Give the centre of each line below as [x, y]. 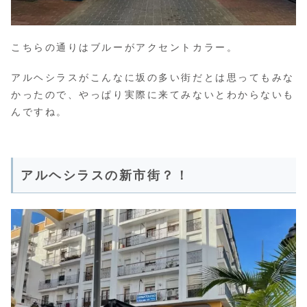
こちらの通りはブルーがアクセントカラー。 [125, 47]
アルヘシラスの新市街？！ [105, 176]
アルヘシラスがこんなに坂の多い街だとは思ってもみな [153, 78]
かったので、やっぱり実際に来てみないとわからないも [153, 95]
